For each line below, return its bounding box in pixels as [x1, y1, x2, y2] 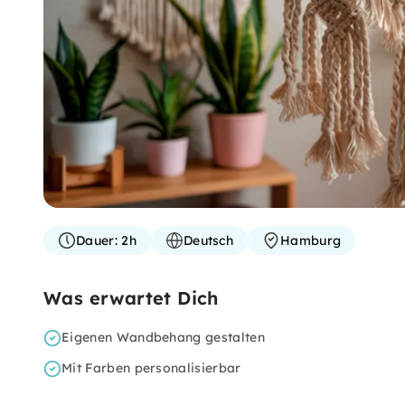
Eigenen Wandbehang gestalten [61, 329, 265, 345]
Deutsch [183, 232, 234, 249]
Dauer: [76, 232, 118, 249]
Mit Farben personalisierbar [61, 360, 241, 376]
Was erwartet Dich [43, 287, 219, 309]
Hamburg [280, 232, 342, 249]
